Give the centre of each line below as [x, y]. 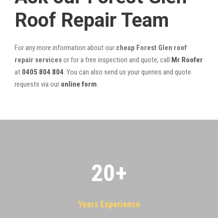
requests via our [38, 84]
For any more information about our [65, 47]
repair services [38, 60]
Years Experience [109, 204]
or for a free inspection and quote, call [117, 60]
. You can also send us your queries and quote [127, 72]
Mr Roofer [187, 60]
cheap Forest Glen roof [151, 47]
